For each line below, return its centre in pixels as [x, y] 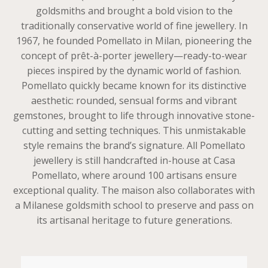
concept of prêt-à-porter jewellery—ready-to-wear [134, 55]
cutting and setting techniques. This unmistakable [134, 130]
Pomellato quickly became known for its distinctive [134, 85]
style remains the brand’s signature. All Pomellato [134, 145]
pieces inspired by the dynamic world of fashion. [134, 70]
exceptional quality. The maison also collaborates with [134, 190]
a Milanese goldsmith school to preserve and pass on [134, 205]
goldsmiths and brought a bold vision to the [134, 10]
